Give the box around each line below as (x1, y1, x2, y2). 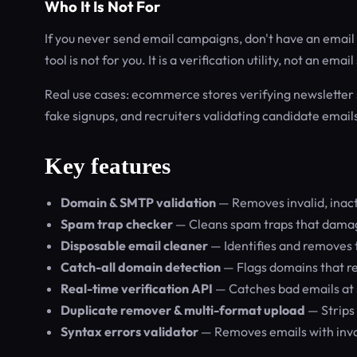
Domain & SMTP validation (61, 194, 216, 210)
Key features (45, 153, 171, 178)
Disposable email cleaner (61, 237, 208, 253)
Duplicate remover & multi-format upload (61, 302, 305, 318)
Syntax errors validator (61, 324, 198, 339)
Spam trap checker (61, 216, 173, 232)
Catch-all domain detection (61, 259, 221, 275)
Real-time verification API (61, 280, 213, 296)
